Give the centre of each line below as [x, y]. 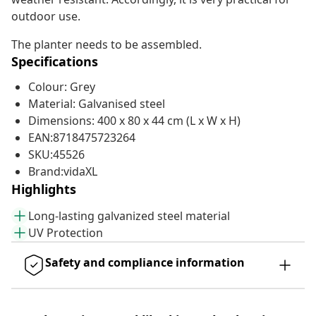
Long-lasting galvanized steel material [129, 216]
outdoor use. [46, 17]
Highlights [44, 189]
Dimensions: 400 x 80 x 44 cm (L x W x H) [134, 121]
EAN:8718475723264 [82, 138]
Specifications [55, 62]
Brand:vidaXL [63, 172]
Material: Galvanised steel [97, 104]
